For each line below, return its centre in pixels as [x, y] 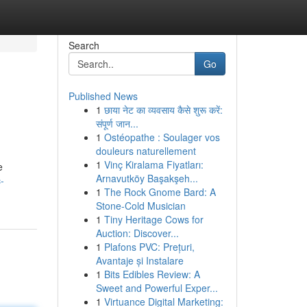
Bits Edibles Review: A [152, 274]
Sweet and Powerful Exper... [157, 288]
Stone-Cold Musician [140, 206]
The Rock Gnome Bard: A [160, 192]
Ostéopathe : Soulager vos [162, 137]
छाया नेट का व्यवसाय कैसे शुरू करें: [163, 110]
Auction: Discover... [137, 233]
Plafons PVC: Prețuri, [149, 247]
